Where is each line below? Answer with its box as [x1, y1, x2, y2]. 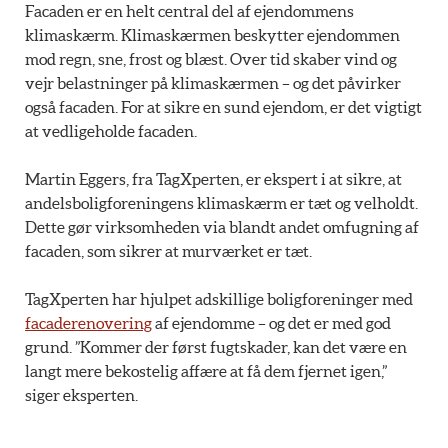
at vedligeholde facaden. [25, 122, 202, 141]
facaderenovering [25, 314, 152, 333]
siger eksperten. [25, 386, 138, 405]
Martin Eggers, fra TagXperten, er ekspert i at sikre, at [25, 170, 402, 189]
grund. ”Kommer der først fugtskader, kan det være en [25, 338, 407, 357]
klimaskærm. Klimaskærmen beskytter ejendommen [25, 26, 400, 45]
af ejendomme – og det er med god [152, 314, 391, 333]
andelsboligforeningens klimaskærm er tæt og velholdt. [25, 194, 418, 213]
